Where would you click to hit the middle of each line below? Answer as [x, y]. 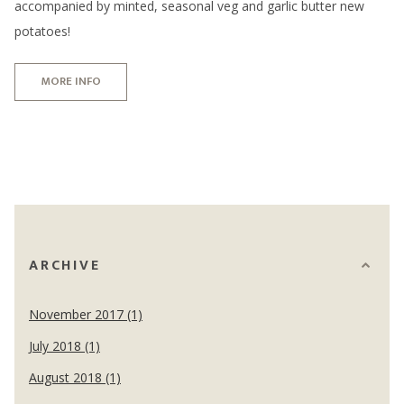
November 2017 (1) [86, 314]
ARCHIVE [65, 265]
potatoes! [42, 31]
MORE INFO [71, 82]
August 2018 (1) [75, 377]
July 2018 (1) [64, 345]
